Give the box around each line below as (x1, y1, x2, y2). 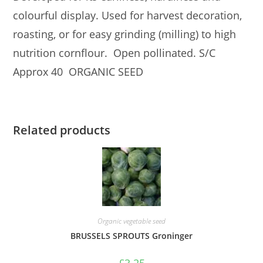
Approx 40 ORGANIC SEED (13, 65, 144, 79)
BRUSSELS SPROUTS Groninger (70, 230, 193, 242)
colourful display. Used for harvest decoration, (13, 8, 242, 23)
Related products (13, 122, 111, 139)
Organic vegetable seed (97, 216, 166, 227)
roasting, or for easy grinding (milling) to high (13, 27, 237, 42)
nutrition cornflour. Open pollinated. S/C (13, 46, 216, 60)
